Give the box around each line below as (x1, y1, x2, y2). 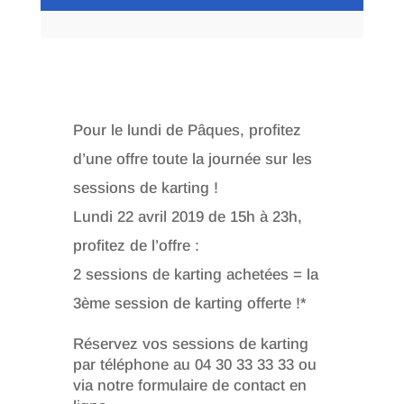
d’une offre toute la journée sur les (72, 150, 312, 168)
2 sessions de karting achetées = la (72, 265, 318, 283)
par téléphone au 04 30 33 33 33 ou (72, 355, 317, 373)
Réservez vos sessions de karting (72, 335, 308, 353)
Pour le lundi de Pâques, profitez (72, 121, 301, 139)
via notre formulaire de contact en (72, 376, 307, 394)
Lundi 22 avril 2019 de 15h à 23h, (72, 207, 302, 225)
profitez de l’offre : (72, 236, 199, 254)
